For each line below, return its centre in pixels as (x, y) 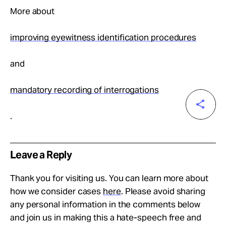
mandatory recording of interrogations (84, 90)
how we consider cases (57, 191)
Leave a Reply (41, 155)
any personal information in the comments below (105, 204)
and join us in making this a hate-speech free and (106, 217)
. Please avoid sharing (163, 191)
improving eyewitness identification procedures (103, 37)
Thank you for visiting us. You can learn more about (109, 178)
